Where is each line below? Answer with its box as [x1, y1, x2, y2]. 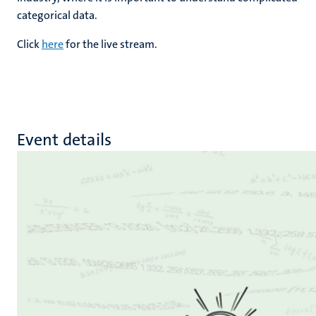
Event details [17, 128, 112, 151]
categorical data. [17, 8, 97, 23]
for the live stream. [63, 37, 157, 51]
